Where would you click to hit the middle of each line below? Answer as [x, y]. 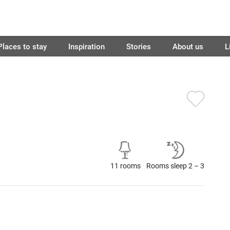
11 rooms [125, 166]
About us [188, 46]
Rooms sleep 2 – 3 [175, 166]
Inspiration [86, 46]
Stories [138, 46]
